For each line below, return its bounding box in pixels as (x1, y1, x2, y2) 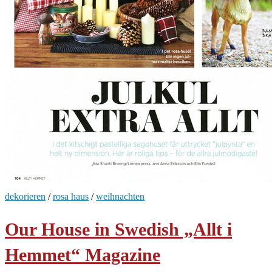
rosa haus (53, 191, 89, 202)
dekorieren (5, 191, 46, 202)
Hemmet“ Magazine (5, 245, 160, 265)
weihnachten (96, 191, 144, 202)
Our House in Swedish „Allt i (5, 219, 232, 240)
